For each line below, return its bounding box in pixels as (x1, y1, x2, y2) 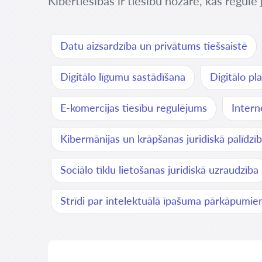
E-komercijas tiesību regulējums (60, 101, 207, 114)
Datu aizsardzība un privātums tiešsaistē (60, 39, 247, 52)
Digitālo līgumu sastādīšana (60, 70, 185, 83)
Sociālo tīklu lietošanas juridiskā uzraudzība (60, 163, 258, 176)
